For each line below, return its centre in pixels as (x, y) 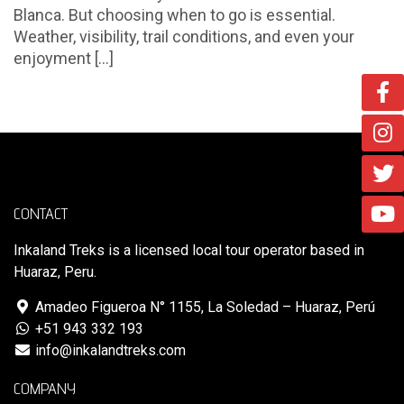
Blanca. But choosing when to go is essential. (174, 14)
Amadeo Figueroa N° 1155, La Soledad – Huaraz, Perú (203, 307)
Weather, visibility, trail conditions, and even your (184, 36)
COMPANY (45, 388)
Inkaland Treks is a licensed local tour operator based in (189, 250)
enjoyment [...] (64, 58)
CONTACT (41, 213)
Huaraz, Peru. (55, 271)
